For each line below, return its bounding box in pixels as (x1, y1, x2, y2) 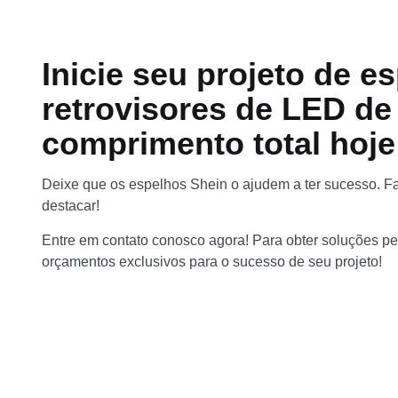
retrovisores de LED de (42, 90, 392, 127)
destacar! (42, 197, 99, 213)
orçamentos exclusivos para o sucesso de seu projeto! (42, 253, 382, 269)
